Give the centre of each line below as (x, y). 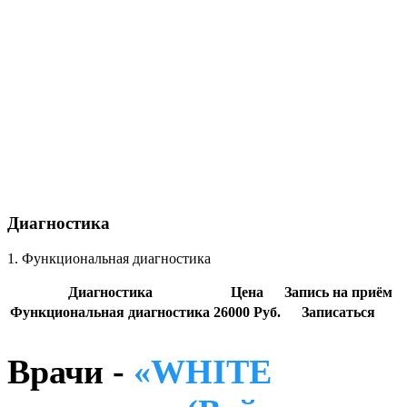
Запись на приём (338, 292)
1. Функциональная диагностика (109, 258)
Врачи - (70, 372)
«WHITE (203, 372)
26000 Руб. (247, 312)
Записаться (338, 312)
